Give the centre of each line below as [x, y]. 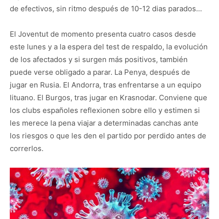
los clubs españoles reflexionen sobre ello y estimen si [105, 110]
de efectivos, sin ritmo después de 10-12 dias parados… [106, 9]
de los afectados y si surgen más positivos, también [99, 59]
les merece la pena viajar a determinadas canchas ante [104, 123]
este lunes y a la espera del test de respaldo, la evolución [109, 47]
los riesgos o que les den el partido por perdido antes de [108, 136]
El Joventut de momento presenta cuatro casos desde [103, 34]
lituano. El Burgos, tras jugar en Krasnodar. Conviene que [109, 98]
